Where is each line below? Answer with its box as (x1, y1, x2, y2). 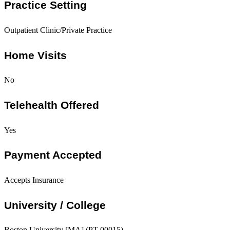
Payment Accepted (4, 149, 102, 161)
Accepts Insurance (4, 176, 64, 185)
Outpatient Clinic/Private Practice (4, 26, 112, 35)
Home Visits (4, 49, 67, 61)
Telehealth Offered (4, 99, 99, 111)
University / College (4, 199, 106, 211)
